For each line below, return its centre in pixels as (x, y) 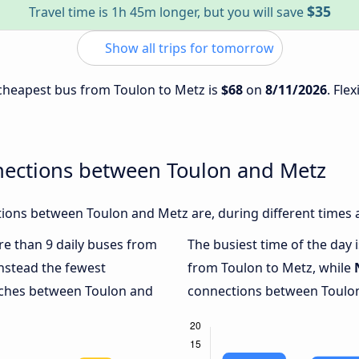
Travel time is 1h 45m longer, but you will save (167, 12)
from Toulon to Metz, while (271, 268)
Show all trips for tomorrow (188, 48)
